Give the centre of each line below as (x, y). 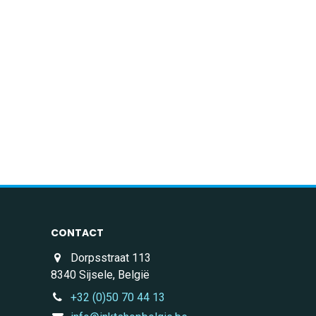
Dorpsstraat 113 (111, 258)
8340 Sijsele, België (100, 275)
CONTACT (77, 233)
